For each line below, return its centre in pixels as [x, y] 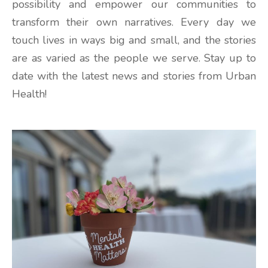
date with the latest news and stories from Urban [134, 76]
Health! [29, 94]
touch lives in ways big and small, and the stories [134, 40]
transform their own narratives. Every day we [134, 22]
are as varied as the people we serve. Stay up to [134, 58]
